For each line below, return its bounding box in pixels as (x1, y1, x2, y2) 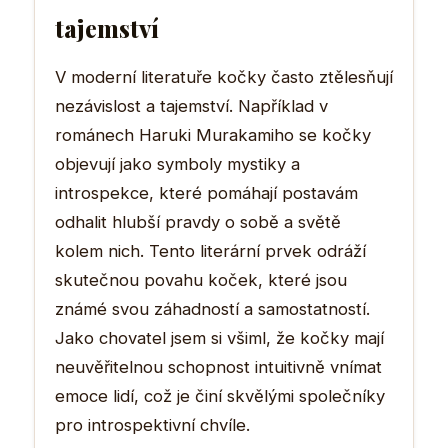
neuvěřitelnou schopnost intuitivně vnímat (55, 356, 382, 377)
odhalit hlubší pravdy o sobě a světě (55, 211, 341, 232)
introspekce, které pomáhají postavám (55, 182, 358, 203)
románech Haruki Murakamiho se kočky (55, 124, 371, 145)
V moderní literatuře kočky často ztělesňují (55, 66, 393, 87)
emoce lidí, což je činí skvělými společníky (55, 385, 385, 406)
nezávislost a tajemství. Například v (55, 95, 328, 116)
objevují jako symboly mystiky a (55, 153, 300, 174)
